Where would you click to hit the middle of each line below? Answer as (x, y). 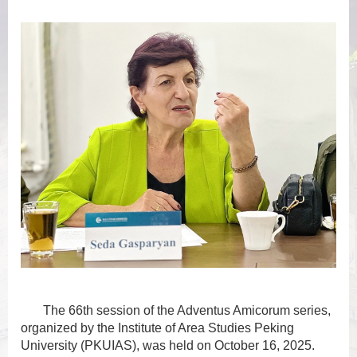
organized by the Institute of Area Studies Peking (157, 328)
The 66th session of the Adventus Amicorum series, (187, 311)
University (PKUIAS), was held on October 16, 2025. (168, 346)
